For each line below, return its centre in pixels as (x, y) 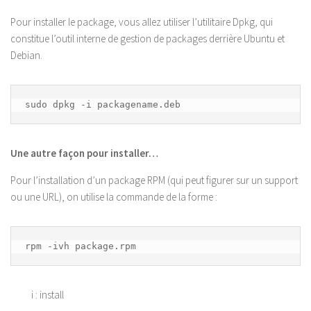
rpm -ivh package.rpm (81, 246)
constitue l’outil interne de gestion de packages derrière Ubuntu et (148, 38)
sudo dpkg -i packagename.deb (103, 104)
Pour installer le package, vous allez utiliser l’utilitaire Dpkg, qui (142, 22)
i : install (48, 294)
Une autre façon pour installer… (84, 153)
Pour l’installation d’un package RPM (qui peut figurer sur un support (154, 180)
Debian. (26, 55)
